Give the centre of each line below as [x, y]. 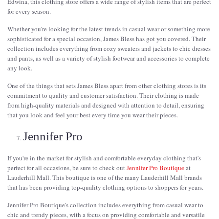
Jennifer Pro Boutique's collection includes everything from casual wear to [105, 205]
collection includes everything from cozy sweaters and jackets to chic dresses [109, 48]
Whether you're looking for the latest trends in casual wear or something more [109, 29]
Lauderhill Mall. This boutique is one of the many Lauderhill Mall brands [105, 177]
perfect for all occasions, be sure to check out [67, 167]
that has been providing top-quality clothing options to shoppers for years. [105, 187]
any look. [20, 68]
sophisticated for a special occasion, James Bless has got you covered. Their [107, 38]
